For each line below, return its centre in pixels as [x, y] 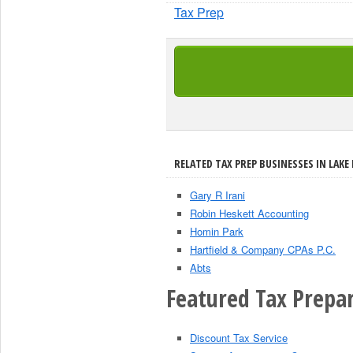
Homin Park [217, 231]
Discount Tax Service [239, 338]
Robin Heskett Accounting [249, 213]
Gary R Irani [217, 195]
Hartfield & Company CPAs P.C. [263, 249]
